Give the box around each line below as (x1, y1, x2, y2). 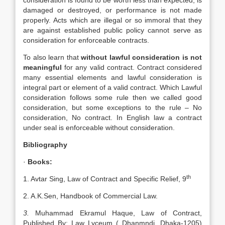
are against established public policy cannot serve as (23, 26, 202, 34)
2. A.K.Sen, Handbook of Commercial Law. (23, 192, 158, 200)
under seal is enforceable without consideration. (23, 124, 175, 132)
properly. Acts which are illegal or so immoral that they (23, 16, 202, 24)
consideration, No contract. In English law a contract (23, 114, 202, 122)
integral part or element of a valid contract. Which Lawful (23, 83, 202, 91)
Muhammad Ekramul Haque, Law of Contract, (35, 209, 202, 217)
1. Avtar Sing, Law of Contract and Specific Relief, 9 (23, 175, 186, 183)
